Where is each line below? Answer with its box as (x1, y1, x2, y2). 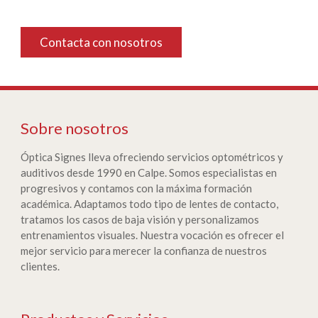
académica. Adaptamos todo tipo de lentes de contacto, (21, 197, 278, 210)
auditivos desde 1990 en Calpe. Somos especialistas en (21, 166, 277, 179)
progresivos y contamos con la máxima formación (21, 182, 252, 194)
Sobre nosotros (21, 119, 128, 138)
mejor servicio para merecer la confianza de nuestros (21, 244, 267, 257)
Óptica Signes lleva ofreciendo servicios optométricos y (21, 150, 283, 163)
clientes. (21, 260, 60, 273)
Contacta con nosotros (40, 35, 163, 50)
